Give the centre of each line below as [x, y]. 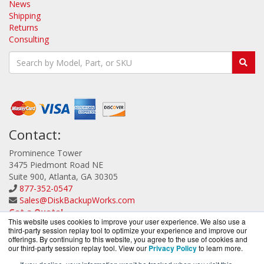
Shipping [25, 16]
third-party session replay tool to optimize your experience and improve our [128, 230]
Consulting [29, 39]
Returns [24, 28]
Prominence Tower [45, 153]
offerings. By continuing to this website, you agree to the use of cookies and [128, 239]
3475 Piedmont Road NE [56, 165]
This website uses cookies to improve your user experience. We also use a [127, 221]
